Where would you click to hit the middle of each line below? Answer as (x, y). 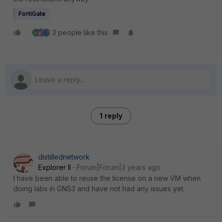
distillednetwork (64, 157)
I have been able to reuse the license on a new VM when (107, 178)
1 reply (111, 116)
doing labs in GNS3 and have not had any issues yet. (99, 189)
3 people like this (80, 32)
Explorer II (55, 167)
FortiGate (32, 14)
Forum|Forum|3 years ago (119, 167)
